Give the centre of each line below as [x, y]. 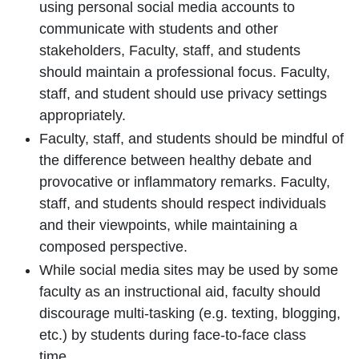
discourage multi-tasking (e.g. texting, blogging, [190, 313]
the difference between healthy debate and [175, 160]
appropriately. [85, 115]
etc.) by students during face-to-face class [173, 335]
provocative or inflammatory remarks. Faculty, [185, 182]
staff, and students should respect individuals [183, 204]
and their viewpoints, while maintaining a [168, 225]
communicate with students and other [159, 29]
